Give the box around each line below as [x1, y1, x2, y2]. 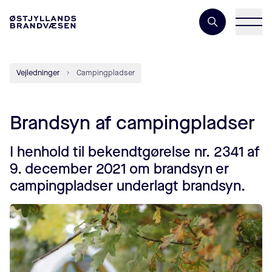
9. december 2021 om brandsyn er [10, 159, 229, 178]
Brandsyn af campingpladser [10, 110, 255, 136]
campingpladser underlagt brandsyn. [10, 176, 245, 195]
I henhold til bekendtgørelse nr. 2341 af [10, 142, 260, 161]
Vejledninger [16, 67, 59, 78]
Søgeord [225, 8, 261, 21]
